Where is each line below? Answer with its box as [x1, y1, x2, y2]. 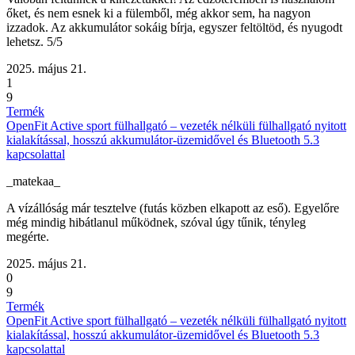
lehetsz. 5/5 [6, 35, 63, 49]
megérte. [6, 230, 49, 244]
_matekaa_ [6, 174, 60, 189]
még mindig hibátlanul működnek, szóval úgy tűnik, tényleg [6, 216, 306, 230]
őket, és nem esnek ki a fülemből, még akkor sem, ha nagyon [6, 6, 311, 21]
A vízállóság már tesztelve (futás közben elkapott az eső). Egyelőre [6, 201, 339, 216]
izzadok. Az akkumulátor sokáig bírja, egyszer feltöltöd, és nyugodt [6, 21, 342, 35]
